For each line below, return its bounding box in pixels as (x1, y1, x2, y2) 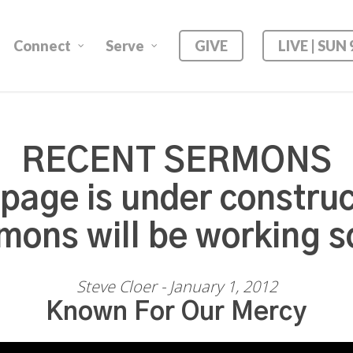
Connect (13, 37, 71, 54)
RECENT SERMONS (21, 145, 332, 178)
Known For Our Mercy (46, 299, 307, 325)
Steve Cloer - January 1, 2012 (76, 276, 277, 297)
